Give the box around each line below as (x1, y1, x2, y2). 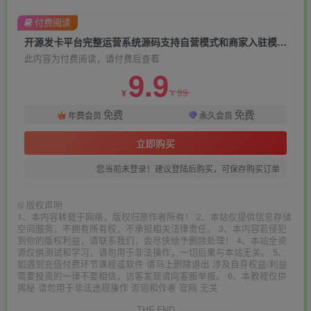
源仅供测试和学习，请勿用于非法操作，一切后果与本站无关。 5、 (17, 245, 287, 258)
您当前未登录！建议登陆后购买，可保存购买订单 (96, 162, 280, 174)
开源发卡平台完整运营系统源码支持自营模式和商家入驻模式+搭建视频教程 (277, 34, 287, 49)
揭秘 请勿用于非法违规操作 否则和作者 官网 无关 (17, 280, 218, 294)
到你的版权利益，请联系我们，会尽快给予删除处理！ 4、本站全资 (17, 233, 287, 246)
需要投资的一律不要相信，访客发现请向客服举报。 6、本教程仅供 (17, 269, 287, 282)
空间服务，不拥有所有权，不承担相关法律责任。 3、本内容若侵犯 (17, 221, 287, 235)
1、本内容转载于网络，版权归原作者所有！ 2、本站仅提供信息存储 (17, 210, 292, 223)
